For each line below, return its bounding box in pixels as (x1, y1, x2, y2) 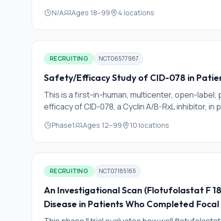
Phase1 (52, 120, 75, 130)
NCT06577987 (99, 54, 139, 63)
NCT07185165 (99, 167, 136, 175)
